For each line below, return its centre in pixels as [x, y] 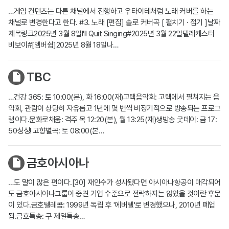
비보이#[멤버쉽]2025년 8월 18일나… [63, 45]
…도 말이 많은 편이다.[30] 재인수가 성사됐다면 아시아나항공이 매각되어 [114, 183]
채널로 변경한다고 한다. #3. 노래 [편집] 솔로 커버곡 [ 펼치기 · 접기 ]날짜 [114, 22]
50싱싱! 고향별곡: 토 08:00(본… [56, 131]
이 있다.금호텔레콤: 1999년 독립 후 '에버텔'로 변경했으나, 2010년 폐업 [112, 205]
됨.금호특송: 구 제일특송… [47, 216]
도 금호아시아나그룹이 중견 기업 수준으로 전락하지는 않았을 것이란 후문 [114, 194]
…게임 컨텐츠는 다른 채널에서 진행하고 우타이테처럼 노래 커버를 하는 [111, 11]
